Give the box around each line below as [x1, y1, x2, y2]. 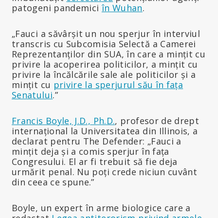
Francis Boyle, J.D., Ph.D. [12, 114, 115, 127]
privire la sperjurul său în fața [53, 78, 183, 91]
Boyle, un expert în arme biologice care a [12, 201, 191, 214]
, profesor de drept [115, 114, 200, 127]
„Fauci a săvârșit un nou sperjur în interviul [12, 27, 200, 39]
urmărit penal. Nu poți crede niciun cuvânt [12, 165, 198, 178]
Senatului [12, 89, 53, 101]
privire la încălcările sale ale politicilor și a [12, 68, 196, 80]
